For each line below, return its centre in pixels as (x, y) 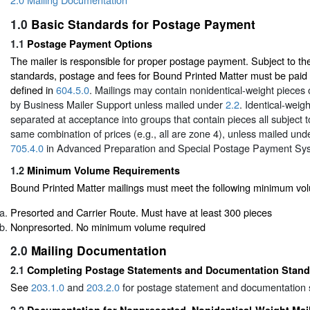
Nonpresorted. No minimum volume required (108, 226)
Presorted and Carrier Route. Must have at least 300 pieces (141, 212)
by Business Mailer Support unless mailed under (118, 104)
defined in (33, 89)
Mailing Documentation (99, 250)
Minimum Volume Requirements (103, 171)
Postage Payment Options (90, 43)
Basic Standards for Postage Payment (143, 24)
